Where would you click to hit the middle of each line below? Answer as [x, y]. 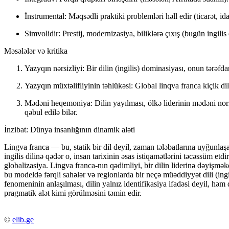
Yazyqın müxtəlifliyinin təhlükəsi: [79, 86]
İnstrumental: [45, 16]
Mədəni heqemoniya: [59, 103]
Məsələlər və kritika [36, 51]
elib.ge [23, 220]
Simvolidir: [42, 34]
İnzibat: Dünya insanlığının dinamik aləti [70, 130]
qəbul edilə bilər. [51, 112]
